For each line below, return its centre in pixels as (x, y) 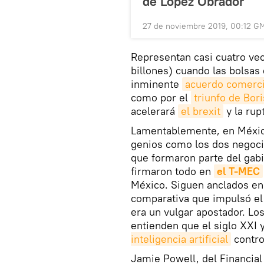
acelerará (154, 111)
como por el (161, 98)
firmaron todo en (172, 171)
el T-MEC (238, 171)
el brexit (201, 111)
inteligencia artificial (179, 239)
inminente (156, 84)
